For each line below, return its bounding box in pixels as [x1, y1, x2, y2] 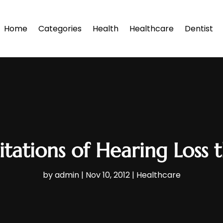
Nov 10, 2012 [85, 169, 130, 181]
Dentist [185, 22, 213, 34]
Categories [38, 22, 82, 34]
